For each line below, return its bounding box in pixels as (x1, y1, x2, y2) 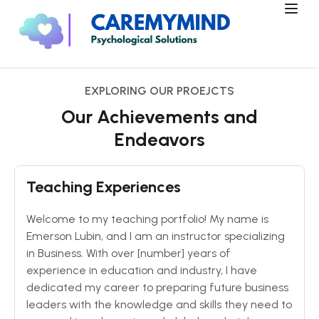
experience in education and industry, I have (26, 263, 257, 277)
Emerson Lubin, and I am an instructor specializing (26, 229, 285, 243)
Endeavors (114, 128, 205, 151)
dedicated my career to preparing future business (26, 281, 288, 294)
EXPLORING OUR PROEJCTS (85, 84, 234, 98)
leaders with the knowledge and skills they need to (26, 298, 292, 311)
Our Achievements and (61, 105, 258, 128)
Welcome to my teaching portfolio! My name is (26, 212, 268, 226)
